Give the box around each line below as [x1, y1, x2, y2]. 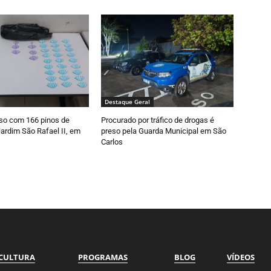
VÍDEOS [227, 251, 255, 263]
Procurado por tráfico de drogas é [101, 116, 215, 125]
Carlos [101, 137, 123, 147]
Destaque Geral [105, 97, 151, 106]
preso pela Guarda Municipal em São [101, 126, 227, 136]
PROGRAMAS [77, 251, 128, 263]
